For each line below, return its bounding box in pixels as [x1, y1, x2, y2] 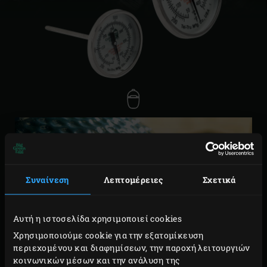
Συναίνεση [26, 173, 70, 185]
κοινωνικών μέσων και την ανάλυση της [13, 254, 180, 266]
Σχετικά [203, 173, 236, 185]
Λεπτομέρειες [104, 173, 163, 185]
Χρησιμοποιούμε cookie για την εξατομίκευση [13, 229, 204, 241]
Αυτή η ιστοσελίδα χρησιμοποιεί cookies [13, 212, 182, 224]
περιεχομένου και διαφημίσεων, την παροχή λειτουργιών [13, 241, 250, 253]
